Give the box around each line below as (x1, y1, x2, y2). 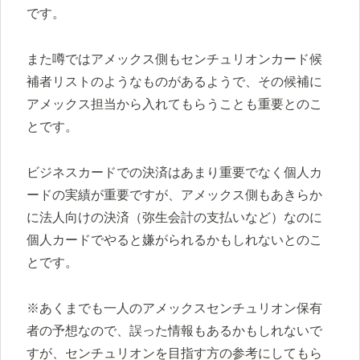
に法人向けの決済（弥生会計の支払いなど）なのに (27, 211, 322, 225)
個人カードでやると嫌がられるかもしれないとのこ (27, 233, 322, 247)
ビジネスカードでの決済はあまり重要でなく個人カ (27, 166, 322, 180)
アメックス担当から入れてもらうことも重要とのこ (27, 97, 322, 112)
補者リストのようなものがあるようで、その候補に (27, 75, 322, 89)
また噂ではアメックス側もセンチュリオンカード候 (27, 52, 322, 67)
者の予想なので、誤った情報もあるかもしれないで (27, 323, 322, 337)
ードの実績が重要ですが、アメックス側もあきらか (27, 188, 322, 202)
